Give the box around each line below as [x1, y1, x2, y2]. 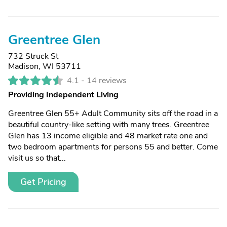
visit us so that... [8, 153, 66, 164]
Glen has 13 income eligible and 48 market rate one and [8, 130, 208, 141]
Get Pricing [20, 176, 66, 188]
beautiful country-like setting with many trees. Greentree [8, 119, 209, 130]
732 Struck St [8, 51, 58, 62]
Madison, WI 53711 [8, 61, 81, 72]
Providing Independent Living [8, 89, 119, 100]
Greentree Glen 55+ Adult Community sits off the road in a [8, 108, 218, 119]
